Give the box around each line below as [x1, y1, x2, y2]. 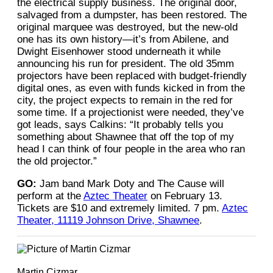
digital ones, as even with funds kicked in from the [17, 82, 245, 94]
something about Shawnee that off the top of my [17, 131, 234, 143]
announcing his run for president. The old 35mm [17, 58, 234, 70]
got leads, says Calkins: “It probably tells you [17, 119, 223, 131]
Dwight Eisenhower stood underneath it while [17, 46, 221, 58]
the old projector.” [17, 155, 97, 168]
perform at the [17, 190, 83, 202]
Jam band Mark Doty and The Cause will [37, 178, 224, 190]
